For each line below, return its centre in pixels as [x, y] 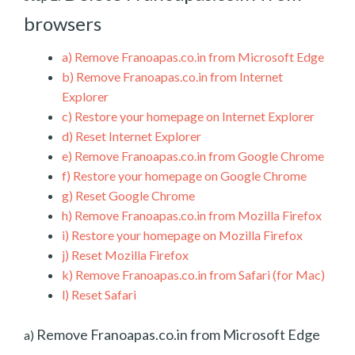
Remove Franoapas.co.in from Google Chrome [198, 156]
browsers [63, 24]
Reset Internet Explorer [137, 136]
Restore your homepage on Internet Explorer [193, 116]
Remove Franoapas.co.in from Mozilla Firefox [197, 216]
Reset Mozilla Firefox [129, 255]
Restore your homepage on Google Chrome [189, 176]
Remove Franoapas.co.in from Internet [178, 77]
